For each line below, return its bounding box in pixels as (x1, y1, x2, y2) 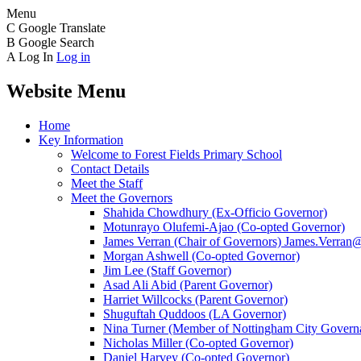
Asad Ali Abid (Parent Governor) (103, 277, 272, 292)
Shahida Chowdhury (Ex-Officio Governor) (103, 205, 327, 219)
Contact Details (71, 161, 149, 176)
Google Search (19, 35, 94, 49)
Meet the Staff (71, 176, 143, 190)
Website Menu (6, 80, 126, 102)
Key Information (39, 132, 123, 147)
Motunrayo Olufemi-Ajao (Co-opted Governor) (103, 219, 345, 234)
